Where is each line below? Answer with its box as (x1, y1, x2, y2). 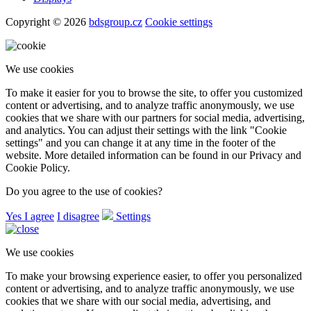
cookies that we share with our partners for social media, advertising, (6, 112, 305, 124)
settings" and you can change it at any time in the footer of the (6, 137, 276, 149)
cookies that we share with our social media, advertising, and (6, 295, 271, 308)
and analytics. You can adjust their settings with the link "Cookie (6, 124, 287, 137)
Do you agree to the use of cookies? (6, 185, 162, 198)
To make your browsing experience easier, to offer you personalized (6, 270, 302, 283)
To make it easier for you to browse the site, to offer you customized (6, 87, 303, 99)
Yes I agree (6, 210, 54, 223)
